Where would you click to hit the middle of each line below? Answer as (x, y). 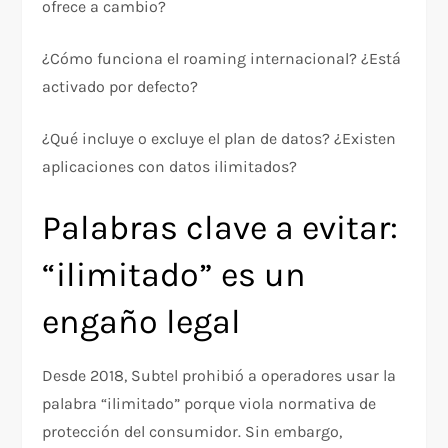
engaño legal (142, 321)
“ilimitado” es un (174, 274)
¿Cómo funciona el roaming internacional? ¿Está (222, 58)
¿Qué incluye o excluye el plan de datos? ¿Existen (219, 138)
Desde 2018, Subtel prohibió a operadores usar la (219, 375)
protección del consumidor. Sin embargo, (192, 431)
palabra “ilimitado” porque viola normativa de (209, 403)
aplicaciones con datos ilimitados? (170, 166)
